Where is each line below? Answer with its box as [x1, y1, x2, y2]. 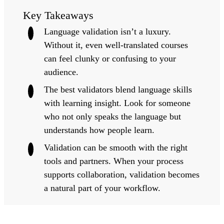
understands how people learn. [44, 125, 154, 135]
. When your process [108, 156, 183, 166]
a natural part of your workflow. [44, 183, 160, 193]
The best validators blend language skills [44, 84, 192, 95]
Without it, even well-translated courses [44, 40, 188, 50]
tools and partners [44, 156, 108, 166]
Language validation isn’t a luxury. [44, 26, 171, 37]
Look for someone [121, 98, 190, 108]
